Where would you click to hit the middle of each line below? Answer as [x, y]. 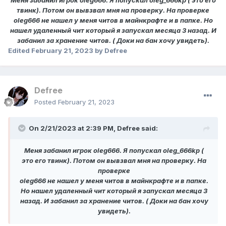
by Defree [110, 51]
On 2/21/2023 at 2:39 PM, [73, 128]
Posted [46, 102]
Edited [20, 51]
